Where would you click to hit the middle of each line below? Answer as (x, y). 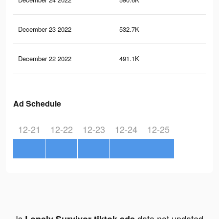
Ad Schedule (37, 104)
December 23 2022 (45, 29)
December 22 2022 (45, 59)
